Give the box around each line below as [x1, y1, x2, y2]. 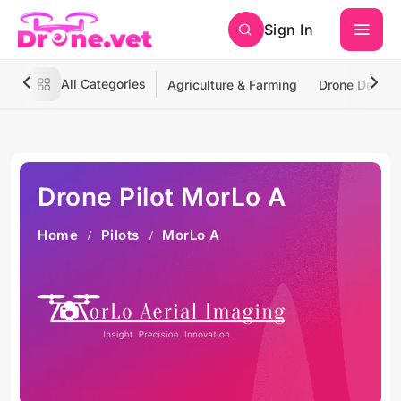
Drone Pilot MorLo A [38, 182, 286, 212]
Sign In [263, 21, 313, 38]
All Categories [61, 76, 146, 91]
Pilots [100, 226, 140, 243]
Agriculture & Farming [167, 77, 297, 92]
